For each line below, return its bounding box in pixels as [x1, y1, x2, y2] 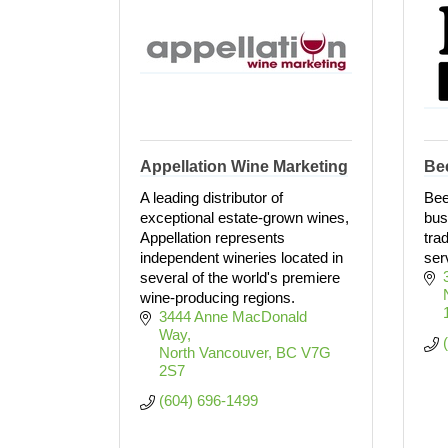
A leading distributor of [140, 189, 283, 206]
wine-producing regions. [140, 289, 295, 306]
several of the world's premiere [140, 269, 340, 286]
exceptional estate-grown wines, [140, 209, 349, 226]
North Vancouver [158, 344, 268, 361]
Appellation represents [140, 229, 285, 246]
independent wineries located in [140, 249, 343, 266]
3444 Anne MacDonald [158, 308, 307, 325]
